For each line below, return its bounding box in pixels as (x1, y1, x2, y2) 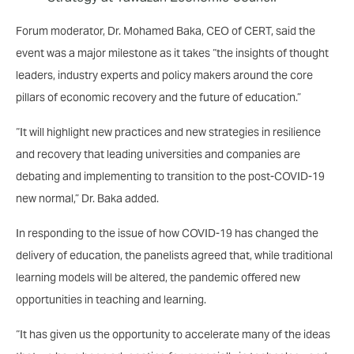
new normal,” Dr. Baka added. (16, 190, 159, 205)
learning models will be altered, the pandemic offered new (16, 269, 300, 284)
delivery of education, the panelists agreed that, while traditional (16, 247, 333, 262)
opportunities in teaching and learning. (16, 292, 206, 307)
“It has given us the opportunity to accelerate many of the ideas (16, 326, 330, 341)
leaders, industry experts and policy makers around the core (16, 67, 313, 82)
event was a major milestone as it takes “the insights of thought (16, 45, 329, 60)
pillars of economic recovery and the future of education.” (16, 89, 301, 104)
